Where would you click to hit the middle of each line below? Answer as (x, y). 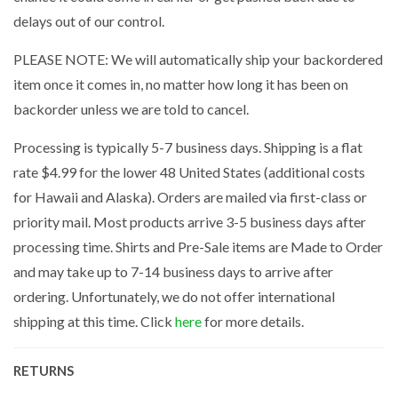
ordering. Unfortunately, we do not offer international (174, 296)
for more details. (253, 321)
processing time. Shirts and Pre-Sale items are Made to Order (198, 246)
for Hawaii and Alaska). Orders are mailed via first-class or (190, 196)
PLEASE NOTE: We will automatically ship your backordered (198, 59)
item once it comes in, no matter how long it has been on (181, 84)
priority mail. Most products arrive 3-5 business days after (190, 221)
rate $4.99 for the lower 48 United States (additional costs (189, 171)
